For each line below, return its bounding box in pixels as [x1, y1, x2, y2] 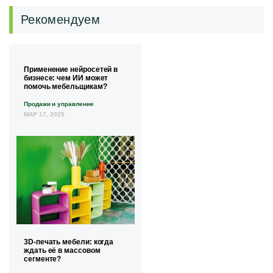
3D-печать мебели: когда [24, 238, 114, 247]
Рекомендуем [21, 13, 100, 27]
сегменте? [24, 255, 62, 264]
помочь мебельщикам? [24, 82, 107, 91]
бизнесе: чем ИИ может [24, 73, 108, 82]
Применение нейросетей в [24, 65, 118, 74]
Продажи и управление [24, 100, 94, 107]
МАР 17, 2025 [24, 110, 65, 118]
